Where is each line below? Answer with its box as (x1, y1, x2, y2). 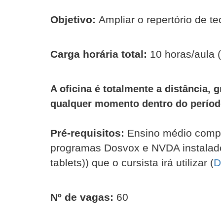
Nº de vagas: (50, 191, 113, 203)
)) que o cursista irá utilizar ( (82, 157, 214, 168)
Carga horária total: (50, 48, 147, 60)
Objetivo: (50, 14, 96, 25)
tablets (50, 157, 82, 168)
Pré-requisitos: (50, 127, 124, 139)
